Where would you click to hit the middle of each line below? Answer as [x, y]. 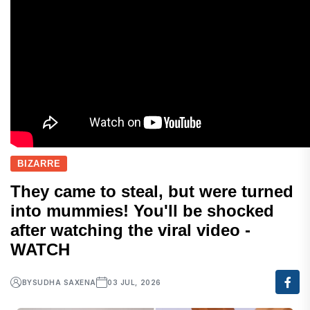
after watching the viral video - [130, 230]
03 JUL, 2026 [134, 282]
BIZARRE [39, 164]
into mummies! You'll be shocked [142, 211]
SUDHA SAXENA [64, 282]
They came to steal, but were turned [152, 192]
